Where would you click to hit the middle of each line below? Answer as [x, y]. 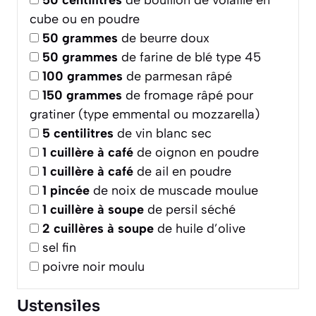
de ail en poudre [182, 172]
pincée [70, 191]
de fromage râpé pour [188, 96]
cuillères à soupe [104, 229]
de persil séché [190, 210]
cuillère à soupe [97, 210]
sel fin [59, 248]
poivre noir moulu [93, 267]
